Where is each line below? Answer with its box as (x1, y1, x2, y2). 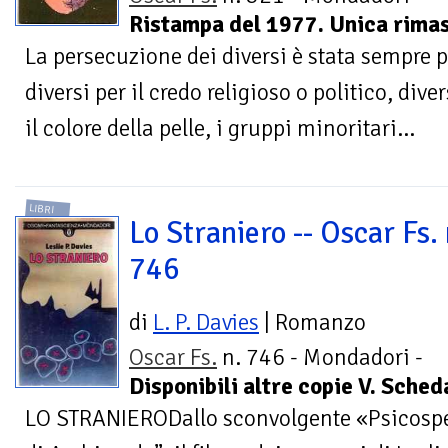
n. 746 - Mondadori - (217, 342, 423, 372)
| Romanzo (259, 307, 366, 337)
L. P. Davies (153, 307, 259, 337)
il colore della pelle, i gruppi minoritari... (25, 114, 415, 144)
